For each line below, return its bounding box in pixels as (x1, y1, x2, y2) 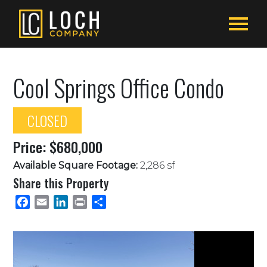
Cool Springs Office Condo (13, 70, 225, 105)
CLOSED (27, 110, 68, 131)
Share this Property (13, 174, 109, 192)
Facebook (30, 195, 63, 209)
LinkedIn (68, 195, 98, 209)
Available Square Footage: (13, 160, 138, 171)
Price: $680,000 (13, 136, 103, 157)
